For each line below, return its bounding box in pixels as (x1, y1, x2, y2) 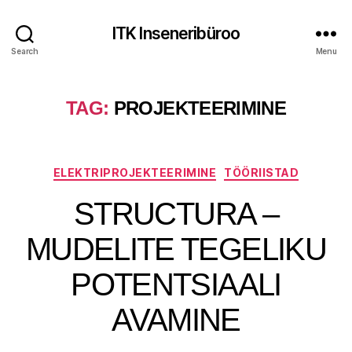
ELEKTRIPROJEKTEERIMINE (53, 166, 217, 179)
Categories (175, 161, 245, 178)
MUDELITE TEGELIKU (26, 231, 326, 266)
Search (11, 46, 38, 56)
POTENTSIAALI (71, 266, 281, 302)
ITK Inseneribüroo (112, 23, 240, 43)
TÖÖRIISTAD (224, 166, 299, 179)
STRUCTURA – (74, 196, 278, 231)
